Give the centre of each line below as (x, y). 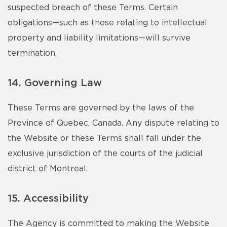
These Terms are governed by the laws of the (101, 108)
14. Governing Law (55, 83)
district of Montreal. (48, 169)
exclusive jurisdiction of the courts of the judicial (105, 154)
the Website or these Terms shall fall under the (104, 138)
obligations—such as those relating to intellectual (107, 23)
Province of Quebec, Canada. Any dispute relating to (113, 123)
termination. (32, 53)
